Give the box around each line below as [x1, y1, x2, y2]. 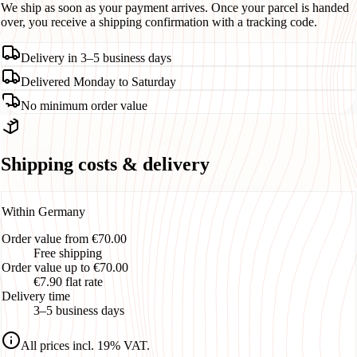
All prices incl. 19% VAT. [21, 338, 150, 352]
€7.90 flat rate [33, 274, 103, 288]
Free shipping [33, 245, 102, 260]
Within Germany [2, 204, 85, 218]
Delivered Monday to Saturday [21, 74, 176, 88]
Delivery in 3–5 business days [21, 50, 171, 65]
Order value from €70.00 [2, 231, 127, 245]
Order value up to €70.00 [2, 260, 128, 274]
